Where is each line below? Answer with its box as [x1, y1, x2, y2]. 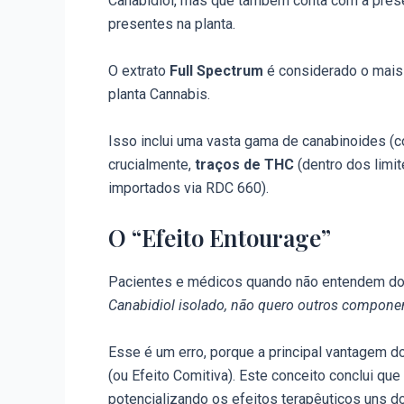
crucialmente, [108, 155, 195, 173]
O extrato [108, 61, 170, 79]
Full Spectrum [170, 61, 263, 79]
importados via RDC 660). [108, 179, 269, 197]
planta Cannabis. [108, 85, 214, 103]
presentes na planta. [108, 15, 235, 33]
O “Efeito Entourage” [108, 222, 331, 254]
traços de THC [195, 155, 294, 173]
